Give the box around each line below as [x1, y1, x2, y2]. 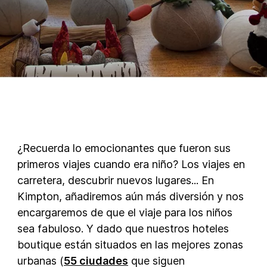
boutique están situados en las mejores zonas [17, 238, 243, 251]
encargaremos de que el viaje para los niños [17, 206, 232, 219]
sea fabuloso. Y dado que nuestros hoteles [17, 222, 229, 235]
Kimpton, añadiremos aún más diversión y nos [17, 190, 244, 203]
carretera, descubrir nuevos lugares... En [17, 173, 214, 187]
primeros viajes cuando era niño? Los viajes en [17, 157, 245, 170]
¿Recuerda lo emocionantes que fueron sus [17, 141, 231, 154]
